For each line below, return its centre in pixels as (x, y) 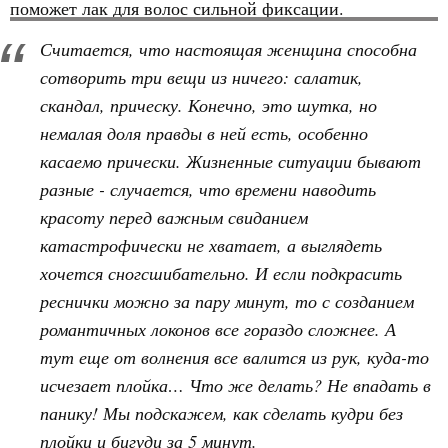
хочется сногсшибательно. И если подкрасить (221, 273)
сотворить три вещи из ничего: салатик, (201, 77)
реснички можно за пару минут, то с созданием (227, 301)
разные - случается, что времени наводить (208, 189)
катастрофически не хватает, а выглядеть (211, 245)
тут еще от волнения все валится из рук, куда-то (234, 357)
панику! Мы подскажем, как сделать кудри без (221, 413)
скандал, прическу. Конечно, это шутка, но (208, 105)
